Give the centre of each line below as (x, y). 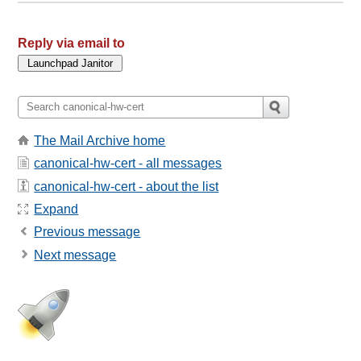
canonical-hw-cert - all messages (128, 164)
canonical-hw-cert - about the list (127, 186)
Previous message (87, 232)
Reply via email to (72, 43)
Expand (56, 209)
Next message (75, 255)
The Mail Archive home (100, 140)
